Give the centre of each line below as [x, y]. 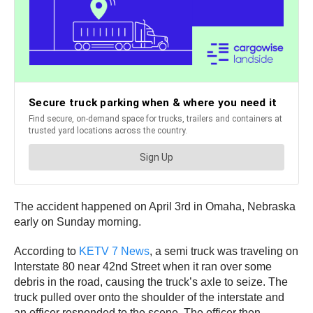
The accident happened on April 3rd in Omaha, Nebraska [155, 207]
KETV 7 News [114, 252]
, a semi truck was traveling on [224, 252]
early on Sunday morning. [79, 222]
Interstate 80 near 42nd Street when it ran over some [143, 267]
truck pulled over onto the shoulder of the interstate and [149, 298]
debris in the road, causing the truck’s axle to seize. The [151, 282]
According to [46, 252]
